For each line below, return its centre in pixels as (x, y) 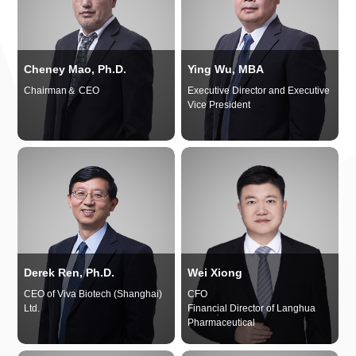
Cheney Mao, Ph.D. (75, 69)
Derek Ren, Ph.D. (70, 273)
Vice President (219, 104)
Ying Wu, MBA (226, 69)
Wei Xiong (215, 273)
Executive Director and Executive (259, 90)
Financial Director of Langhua (252, 309)
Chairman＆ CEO (62, 90)
